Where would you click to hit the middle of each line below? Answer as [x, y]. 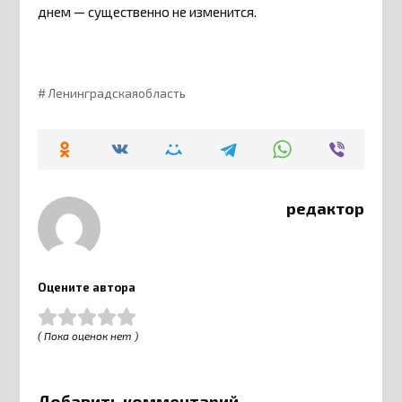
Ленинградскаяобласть [116, 93]
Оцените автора [87, 288]
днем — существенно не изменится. [148, 12]
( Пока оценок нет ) [88, 336]
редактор [325, 208]
